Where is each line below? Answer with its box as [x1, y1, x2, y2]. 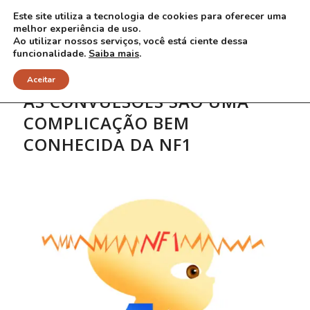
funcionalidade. [13, 47, 89, 60]
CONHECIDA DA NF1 [23, 133, 192, 156]
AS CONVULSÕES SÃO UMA [23, 90, 249, 113]
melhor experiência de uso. [13, 22, 140, 35]
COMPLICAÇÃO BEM [23, 111, 190, 134]
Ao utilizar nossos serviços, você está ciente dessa [13, 35, 248, 48]
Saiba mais [89, 47, 139, 60]
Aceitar [27, 74, 55, 85]
